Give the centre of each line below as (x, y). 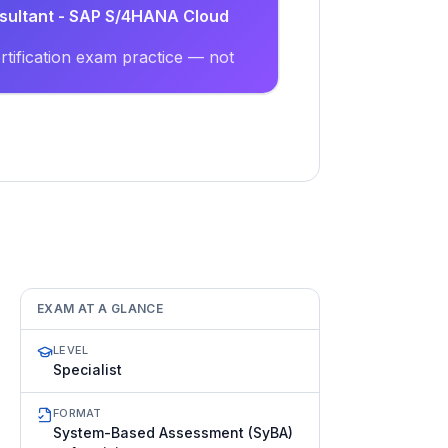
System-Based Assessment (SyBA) (173, 432)
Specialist (87, 369)
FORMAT (77, 413)
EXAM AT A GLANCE (100, 308)
